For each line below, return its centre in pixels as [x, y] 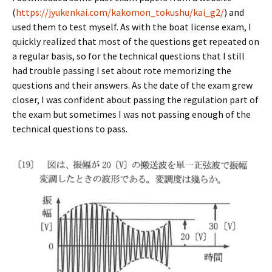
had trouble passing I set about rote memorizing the [122, 70]
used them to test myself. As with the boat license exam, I [132, 26]
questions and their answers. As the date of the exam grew [132, 85]
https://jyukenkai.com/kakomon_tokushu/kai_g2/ [120, 12]
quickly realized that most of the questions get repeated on [136, 41]
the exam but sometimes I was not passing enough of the [131, 114]
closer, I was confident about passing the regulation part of [135, 99]
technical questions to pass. [70, 128]
